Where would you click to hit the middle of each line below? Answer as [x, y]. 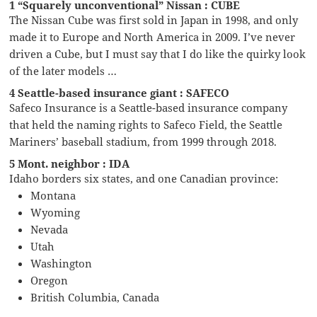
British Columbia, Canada [95, 297]
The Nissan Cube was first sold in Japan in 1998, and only [154, 19]
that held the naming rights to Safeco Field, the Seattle [146, 124]
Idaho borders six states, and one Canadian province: [144, 178]
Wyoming [56, 212]
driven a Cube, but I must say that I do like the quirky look [158, 53]
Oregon [50, 280]
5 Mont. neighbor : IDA [70, 163]
